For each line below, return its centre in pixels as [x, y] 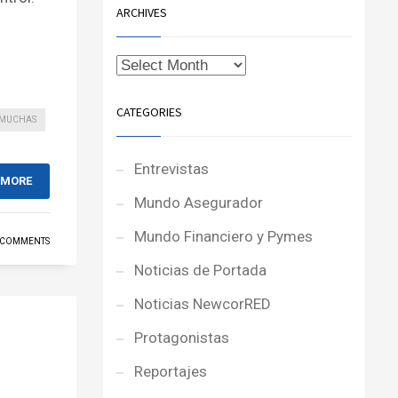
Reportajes [171, 371]
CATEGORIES [149, 112]
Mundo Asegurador [199, 203]
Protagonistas [182, 338]
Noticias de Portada [200, 270]
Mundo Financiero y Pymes [223, 236]
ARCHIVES [142, 12]
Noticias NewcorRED [203, 304]
